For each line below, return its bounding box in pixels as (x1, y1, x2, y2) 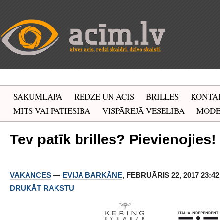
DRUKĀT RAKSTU (10, 184, 74, 192)
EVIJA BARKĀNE (62, 171, 122, 179)
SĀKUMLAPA (13, 91, 62, 102)
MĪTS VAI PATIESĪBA (13, 105, 90, 116)
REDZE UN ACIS (74, 91, 134, 102)
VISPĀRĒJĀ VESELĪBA (102, 105, 185, 116)
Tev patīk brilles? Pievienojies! (10, 131, 216, 147)
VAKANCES (10, 171, 51, 179)
